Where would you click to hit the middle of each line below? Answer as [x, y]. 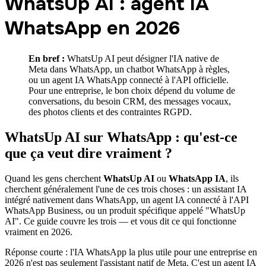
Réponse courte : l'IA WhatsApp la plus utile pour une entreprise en [131, 252]
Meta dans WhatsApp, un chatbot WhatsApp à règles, [129, 69]
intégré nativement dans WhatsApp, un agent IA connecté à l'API [127, 199]
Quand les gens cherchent [54, 178]
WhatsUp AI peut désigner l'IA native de [142, 58]
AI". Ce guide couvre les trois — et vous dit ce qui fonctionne [121, 221]
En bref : [47, 58]
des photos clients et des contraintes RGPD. [110, 112]
